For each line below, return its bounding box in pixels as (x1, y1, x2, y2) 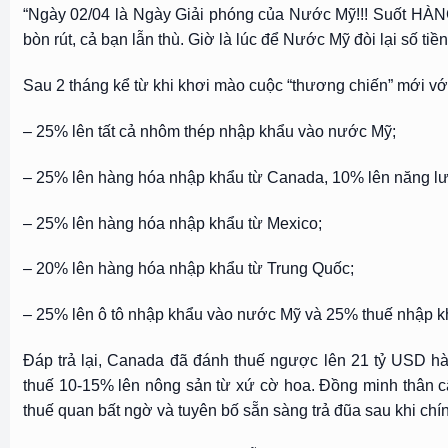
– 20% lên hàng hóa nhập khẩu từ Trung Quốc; (22, 260, 354, 278)
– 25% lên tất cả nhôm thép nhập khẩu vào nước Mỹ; (22, 123, 396, 141)
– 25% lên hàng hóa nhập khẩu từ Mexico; (22, 214, 322, 232)
